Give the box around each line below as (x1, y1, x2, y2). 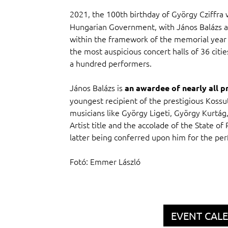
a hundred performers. (69, 58, 152, 69)
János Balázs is (69, 82, 125, 94)
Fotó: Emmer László (69, 156, 140, 167)
